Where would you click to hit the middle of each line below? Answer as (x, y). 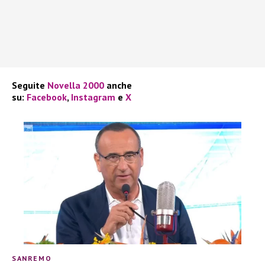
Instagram (93, 97)
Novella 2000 (76, 85)
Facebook (47, 97)
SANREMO (32, 258)
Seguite (30, 85)
